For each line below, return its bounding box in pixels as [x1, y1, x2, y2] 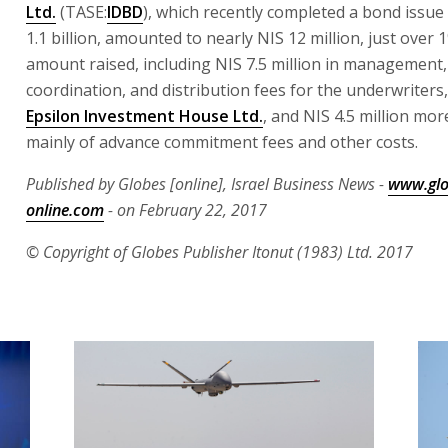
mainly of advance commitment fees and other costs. [26, 130, 418, 153]
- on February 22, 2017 [104, 198, 267, 221]
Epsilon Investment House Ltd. [26, 104, 263, 127]
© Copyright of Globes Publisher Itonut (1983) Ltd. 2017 [26, 240, 413, 263]
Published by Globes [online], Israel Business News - [26, 172, 388, 195]
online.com [26, 198, 104, 221]
